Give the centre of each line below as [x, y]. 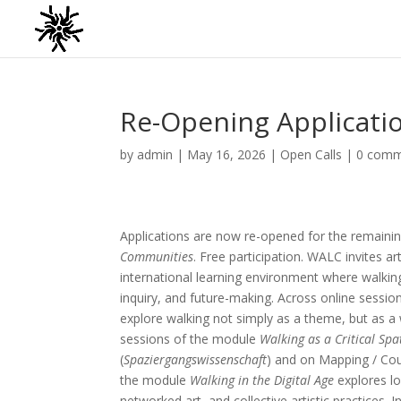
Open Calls [311, 154]
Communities [157, 257]
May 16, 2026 [227, 154]
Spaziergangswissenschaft [196, 360]
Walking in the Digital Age [262, 380]
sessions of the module [190, 339]
